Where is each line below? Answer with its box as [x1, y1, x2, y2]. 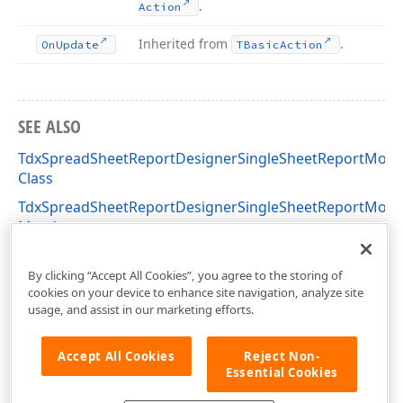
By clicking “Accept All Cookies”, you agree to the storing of [27, 266, 343, 283]
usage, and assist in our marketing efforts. [27, 300, 255, 318]
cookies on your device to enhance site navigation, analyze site [27, 283, 363, 300]
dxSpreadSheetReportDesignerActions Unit [18, 246, 313, 265]
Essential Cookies [225, 363, 339, 381]
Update [56, 38, 99, 51]
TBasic [237, 38, 280, 51]
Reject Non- [244, 347, 320, 364]
